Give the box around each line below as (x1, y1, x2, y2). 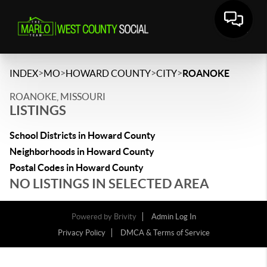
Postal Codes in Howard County (10, 162, 144, 173)
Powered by (71, 212, 114, 221)
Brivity (113, 212, 136, 221)
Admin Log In (151, 212, 196, 221)
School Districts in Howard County (10, 130, 156, 141)
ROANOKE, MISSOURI (10, 91, 105, 102)
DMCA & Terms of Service (120, 228, 210, 237)
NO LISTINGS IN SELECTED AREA (10, 176, 209, 191)
